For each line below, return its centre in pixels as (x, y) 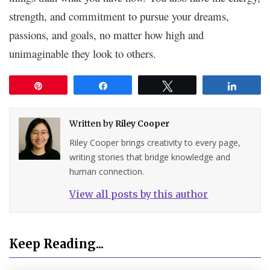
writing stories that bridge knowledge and (150, 157)
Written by (93, 124)
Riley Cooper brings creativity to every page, (155, 143)
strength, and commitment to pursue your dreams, (119, 16)
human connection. (107, 172)
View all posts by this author (139, 194)
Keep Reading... (56, 244)
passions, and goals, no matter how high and (106, 35)
